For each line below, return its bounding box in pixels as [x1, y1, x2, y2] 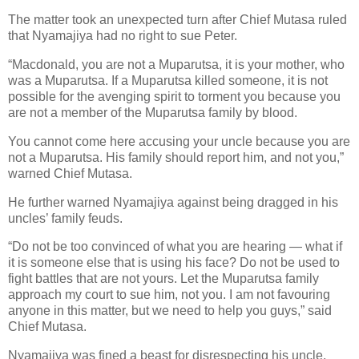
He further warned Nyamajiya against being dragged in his [8, 195, 338, 209]
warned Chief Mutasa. [8, 166, 132, 180]
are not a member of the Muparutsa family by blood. [8, 105, 297, 119]
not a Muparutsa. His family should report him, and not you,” [8, 150, 344, 164]
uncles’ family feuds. [8, 211, 123, 225]
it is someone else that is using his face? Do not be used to [8, 256, 340, 270]
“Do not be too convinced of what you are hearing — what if [8, 240, 342, 254]
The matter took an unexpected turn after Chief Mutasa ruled [8, 13, 347, 27]
